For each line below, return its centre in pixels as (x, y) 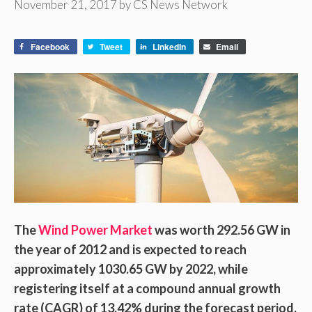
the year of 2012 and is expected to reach (130, 250)
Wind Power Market (95, 230)
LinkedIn (169, 47)
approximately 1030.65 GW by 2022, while (131, 269)
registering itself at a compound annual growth (147, 289)
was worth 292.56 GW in (221, 230)
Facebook (50, 47)
